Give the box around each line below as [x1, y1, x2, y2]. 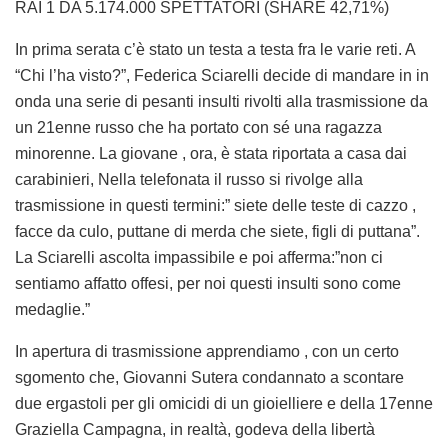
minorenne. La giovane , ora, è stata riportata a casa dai [15, 144, 407, 162]
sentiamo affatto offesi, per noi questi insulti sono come [15, 274, 401, 292]
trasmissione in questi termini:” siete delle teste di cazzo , [15, 196, 416, 214]
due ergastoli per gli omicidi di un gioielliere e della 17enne [15, 394, 433, 412]
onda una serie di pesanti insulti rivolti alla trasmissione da [15, 92, 428, 110]
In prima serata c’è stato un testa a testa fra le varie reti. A [15, 40, 415, 58]
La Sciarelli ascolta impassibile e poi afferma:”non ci [15, 248, 383, 266]
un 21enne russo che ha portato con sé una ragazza [15, 118, 382, 136]
